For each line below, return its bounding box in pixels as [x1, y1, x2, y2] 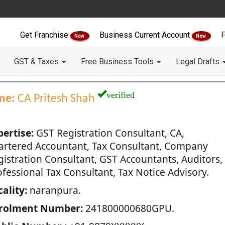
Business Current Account [99, 30, 192, 40]
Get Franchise [20, 30, 70, 40]
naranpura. [27, 183, 81, 197]
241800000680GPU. [82, 201, 174, 215]
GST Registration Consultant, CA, [33, 126, 184, 140]
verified [106, 88, 135, 99]
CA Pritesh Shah [15, 93, 97, 105]
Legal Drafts [176, 57, 221, 66]
